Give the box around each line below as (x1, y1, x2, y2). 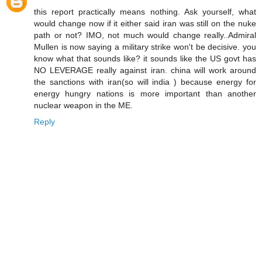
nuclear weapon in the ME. (34, 101, 133, 110)
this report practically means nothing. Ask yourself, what (34, 7, 256, 16)
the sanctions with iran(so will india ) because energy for (34, 77, 256, 87)
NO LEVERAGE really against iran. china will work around (34, 65, 256, 75)
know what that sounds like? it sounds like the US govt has (34, 54, 256, 63)
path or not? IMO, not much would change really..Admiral (34, 30, 256, 40)
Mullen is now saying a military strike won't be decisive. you (34, 42, 256, 51)
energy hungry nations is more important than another (34, 89, 256, 98)
